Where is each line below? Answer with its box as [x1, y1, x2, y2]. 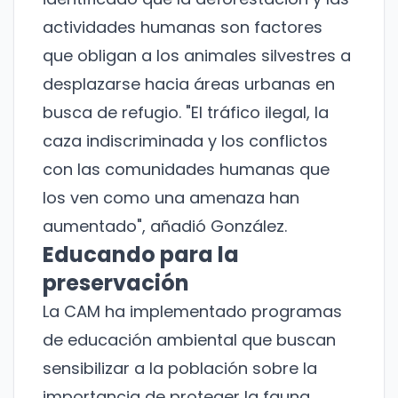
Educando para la [43, 240, 239, 270]
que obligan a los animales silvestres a [43, 44, 351, 68]
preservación [43, 268, 189, 298]
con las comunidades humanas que [43, 158, 330, 181]
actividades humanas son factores [43, 16, 322, 39]
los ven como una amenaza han [43, 187, 299, 210]
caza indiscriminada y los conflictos [43, 130, 328, 153]
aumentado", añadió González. [43, 215, 287, 238]
